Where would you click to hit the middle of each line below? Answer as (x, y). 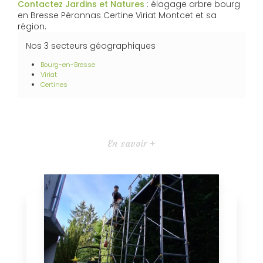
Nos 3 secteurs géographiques (91, 45)
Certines (54, 84)
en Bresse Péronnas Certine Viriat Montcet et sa (117, 15)
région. (32, 26)
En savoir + (131, 143)
